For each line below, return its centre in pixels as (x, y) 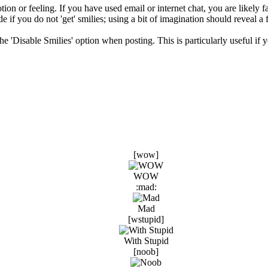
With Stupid (146, 241)
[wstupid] (146, 220)
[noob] (146, 252)
